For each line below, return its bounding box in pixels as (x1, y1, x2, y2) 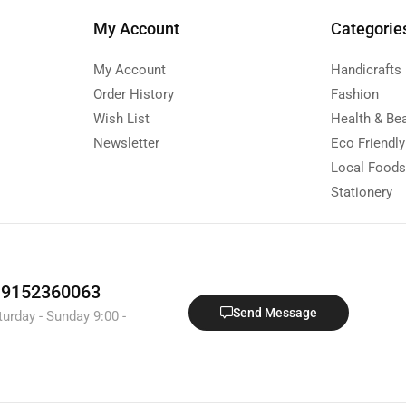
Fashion (331, 85, 380, 102)
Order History (92, 85, 174, 102)
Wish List (92, 110, 150, 127)
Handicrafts (331, 61, 402, 78)
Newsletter (92, 134, 159, 151)
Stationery (331, 183, 393, 200)
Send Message (232, 305, 317, 321)
